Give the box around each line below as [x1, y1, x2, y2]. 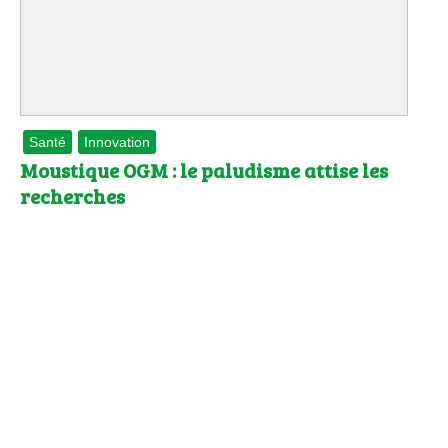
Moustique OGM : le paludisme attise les [20, 156, 388, 185]
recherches [20, 182, 125, 211]
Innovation [84, 134, 150, 151]
